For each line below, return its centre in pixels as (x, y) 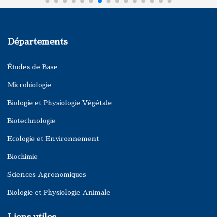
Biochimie (23, 156)
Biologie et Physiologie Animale (59, 192)
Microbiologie (29, 85)
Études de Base (32, 67)
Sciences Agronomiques (47, 174)
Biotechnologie (31, 121)
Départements (38, 42)
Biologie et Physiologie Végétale (60, 103)
